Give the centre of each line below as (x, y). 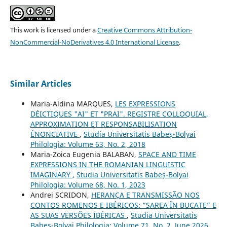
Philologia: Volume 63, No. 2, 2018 (88, 144)
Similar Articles (41, 84)
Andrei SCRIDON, (61, 195)
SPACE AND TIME (167, 155)
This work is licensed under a (53, 30)
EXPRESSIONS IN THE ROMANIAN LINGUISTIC (108, 165)
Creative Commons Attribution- (144, 30)
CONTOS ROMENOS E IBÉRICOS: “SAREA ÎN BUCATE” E (123, 205)
